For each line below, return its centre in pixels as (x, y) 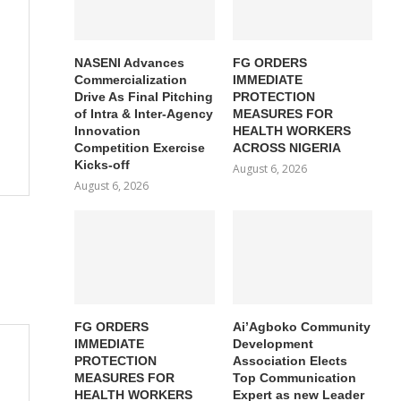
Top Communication (294, 377)
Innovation (108, 131)
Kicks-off (102, 165)
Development (273, 343)
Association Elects (290, 360)
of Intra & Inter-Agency (144, 114)
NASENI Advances (130, 63)
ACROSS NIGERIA (286, 148)
